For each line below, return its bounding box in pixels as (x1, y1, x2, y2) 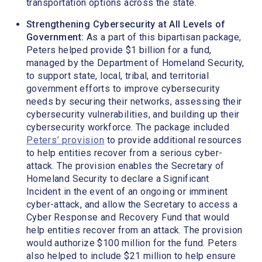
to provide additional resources (104, 135, 242, 146)
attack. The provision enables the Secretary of (26, 160, 225, 172)
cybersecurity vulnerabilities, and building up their (26, 109, 240, 120)
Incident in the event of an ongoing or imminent (26, 186, 228, 198)
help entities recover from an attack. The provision (26, 225, 243, 236)
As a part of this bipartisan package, (86, 32, 242, 43)
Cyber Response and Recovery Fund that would (26, 212, 230, 223)
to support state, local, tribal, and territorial (26, 70, 209, 82)
